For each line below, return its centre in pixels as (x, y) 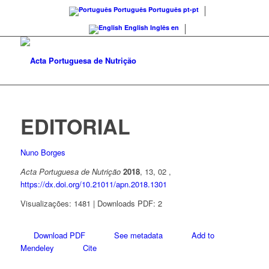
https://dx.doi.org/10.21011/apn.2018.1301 (93, 184)
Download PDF (59, 235)
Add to (203, 235)
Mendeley (37, 248)
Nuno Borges (43, 152)
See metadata (138, 235)
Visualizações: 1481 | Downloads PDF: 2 (91, 204)
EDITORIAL (75, 126)
